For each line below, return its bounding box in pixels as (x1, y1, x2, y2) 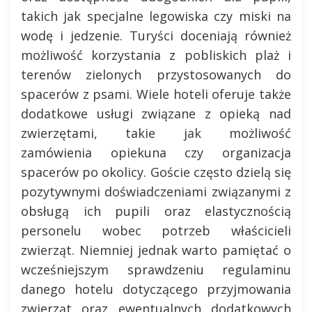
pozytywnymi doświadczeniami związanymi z (21, 183, 291, 200)
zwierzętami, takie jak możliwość (21, 125, 291, 141)
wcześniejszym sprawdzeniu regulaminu (21, 261, 291, 278)
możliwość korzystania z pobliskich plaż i (21, 47, 291, 63)
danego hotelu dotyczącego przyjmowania (21, 281, 291, 297)
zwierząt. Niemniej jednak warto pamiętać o (21, 242, 291, 258)
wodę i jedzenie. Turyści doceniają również (21, 27, 291, 44)
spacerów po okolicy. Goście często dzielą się (21, 164, 291, 180)
